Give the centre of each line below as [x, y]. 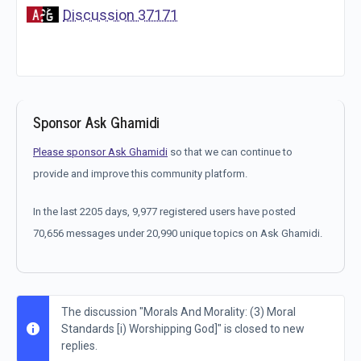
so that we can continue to [230, 151]
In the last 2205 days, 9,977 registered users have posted [164, 211]
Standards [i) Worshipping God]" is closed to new [183, 328]
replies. [79, 345]
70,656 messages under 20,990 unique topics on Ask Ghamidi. [178, 233]
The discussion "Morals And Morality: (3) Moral [178, 311]
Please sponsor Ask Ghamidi [100, 151]
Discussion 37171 [120, 15]
